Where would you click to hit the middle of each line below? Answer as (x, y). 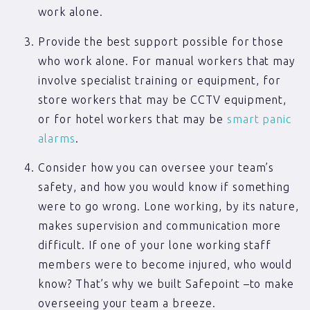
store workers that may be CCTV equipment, (163, 99)
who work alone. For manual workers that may (167, 61)
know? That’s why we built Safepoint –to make (166, 284)
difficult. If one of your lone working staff (155, 245)
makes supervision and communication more (160, 226)
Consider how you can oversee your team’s (156, 168)
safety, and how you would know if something (164, 187)
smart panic (259, 119)
